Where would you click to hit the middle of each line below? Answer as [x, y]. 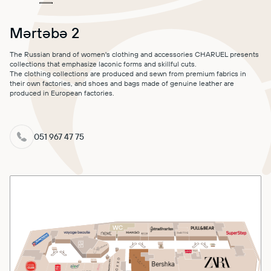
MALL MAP [166, 16]
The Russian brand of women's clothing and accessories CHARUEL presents [134, 54]
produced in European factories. [62, 93]
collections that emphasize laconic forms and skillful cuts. [103, 64]
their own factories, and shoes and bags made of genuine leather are [122, 83]
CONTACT [166, 74]
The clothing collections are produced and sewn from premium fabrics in [128, 73]
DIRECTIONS [166, 45]
